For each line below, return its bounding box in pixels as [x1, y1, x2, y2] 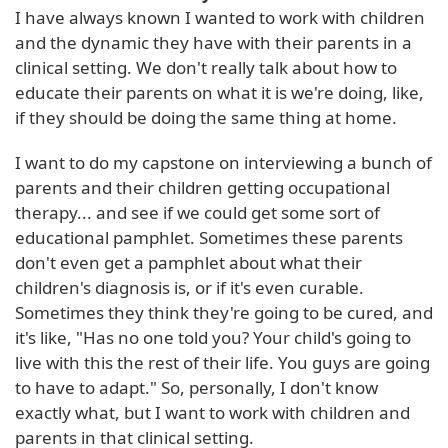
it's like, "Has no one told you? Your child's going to [15, 325, 411, 349]
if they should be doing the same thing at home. [15, 105, 397, 129]
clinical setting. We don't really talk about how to [15, 55, 397, 79]
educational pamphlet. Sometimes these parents [15, 225, 403, 249]
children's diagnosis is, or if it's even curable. [15, 275, 364, 299]
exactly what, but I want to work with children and [15, 400, 410, 424]
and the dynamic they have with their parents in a [15, 30, 412, 54]
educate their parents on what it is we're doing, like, [15, 80, 424, 104]
